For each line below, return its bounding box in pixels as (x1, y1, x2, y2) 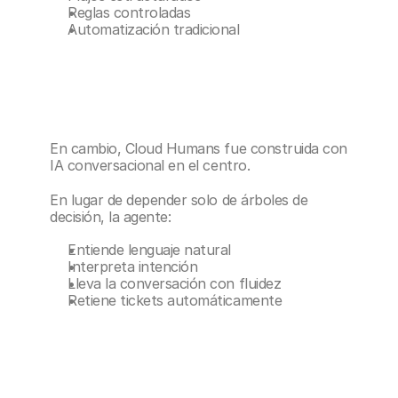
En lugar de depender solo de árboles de (50, 191, 308, 209)
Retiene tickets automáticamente (68, 291, 283, 309)
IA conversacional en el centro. (50, 156, 251, 174)
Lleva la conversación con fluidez (68, 275, 282, 292)
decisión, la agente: (50, 208, 171, 226)
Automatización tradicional (68, 20, 240, 38)
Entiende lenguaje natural (68, 241, 231, 259)
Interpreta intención (68, 258, 198, 275)
